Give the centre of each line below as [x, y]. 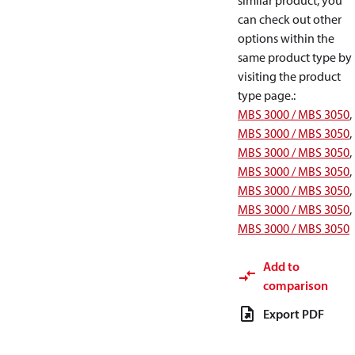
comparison [296, 285]
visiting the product [289, 76]
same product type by [295, 57]
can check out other [290, 19]
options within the [286, 38]
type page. [265, 95]
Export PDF [294, 314]
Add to [281, 266]
